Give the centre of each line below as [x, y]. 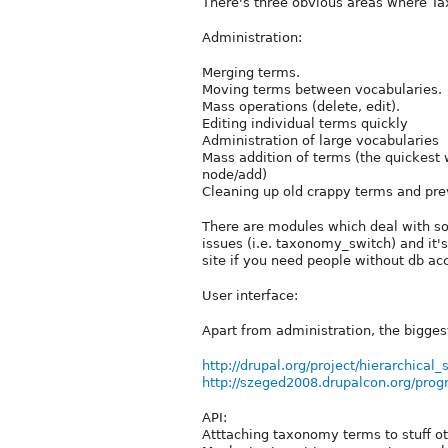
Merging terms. [251, 72]
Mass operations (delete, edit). [301, 106]
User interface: [250, 295]
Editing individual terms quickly [305, 123]
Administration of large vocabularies [320, 140]
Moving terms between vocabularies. [322, 89]
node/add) [234, 174]
